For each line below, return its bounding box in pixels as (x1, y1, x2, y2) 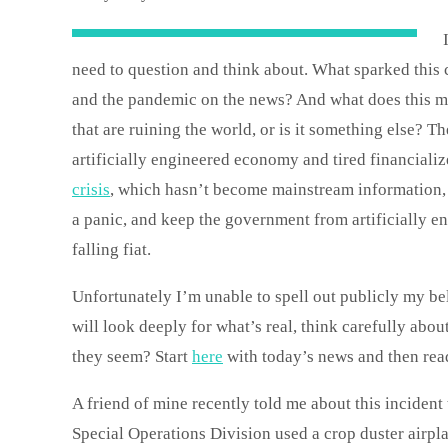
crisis (72, 180, 110, 199)
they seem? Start (72, 347, 192, 366)
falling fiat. (72, 240, 151, 259)
